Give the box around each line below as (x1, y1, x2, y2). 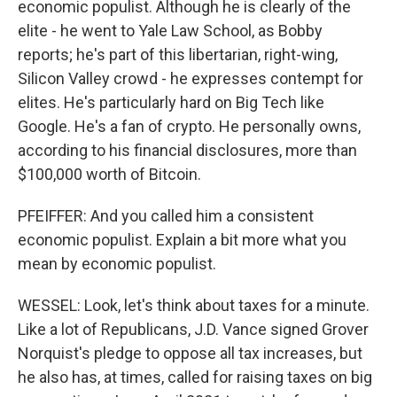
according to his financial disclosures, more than (18, 141, 357, 160)
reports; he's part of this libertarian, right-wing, (18, 45, 338, 64)
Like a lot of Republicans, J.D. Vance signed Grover (18, 320, 369, 339)
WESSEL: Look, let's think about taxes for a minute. (18, 296, 370, 315)
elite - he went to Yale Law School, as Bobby (18, 21, 323, 40)
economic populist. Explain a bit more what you (18, 230, 346, 249)
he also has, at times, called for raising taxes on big (18, 368, 372, 386)
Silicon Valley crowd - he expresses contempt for (18, 69, 363, 88)
